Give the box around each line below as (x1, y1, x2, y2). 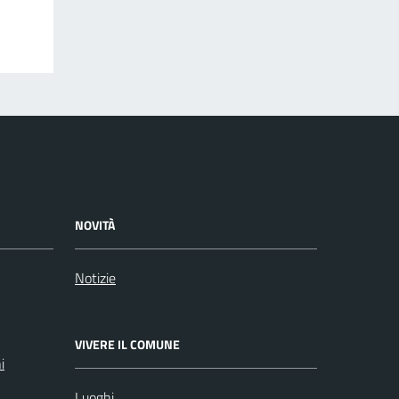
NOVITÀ (75, 216, 115, 234)
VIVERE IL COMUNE (75, 335, 180, 354)
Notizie (75, 267, 116, 289)
